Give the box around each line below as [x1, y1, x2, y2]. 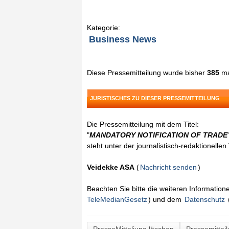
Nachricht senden [140, 163, 197, 171]
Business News [89, 34, 156, 44]
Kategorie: [87, 24, 120, 32]
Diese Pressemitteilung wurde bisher [87, 68, 207, 77]
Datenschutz [185, 195, 225, 203]
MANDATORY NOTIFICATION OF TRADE [89, 131, 227, 139]
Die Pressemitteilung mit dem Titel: [87, 120, 199, 128]
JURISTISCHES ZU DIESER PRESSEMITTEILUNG [90, 95, 220, 101]
